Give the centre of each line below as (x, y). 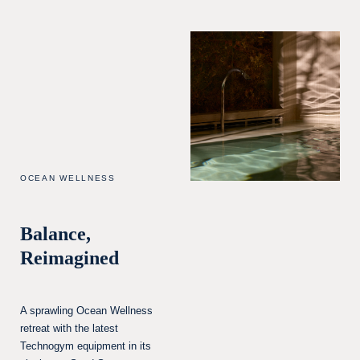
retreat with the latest (69, 328)
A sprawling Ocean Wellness (86, 311)
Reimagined (70, 258)
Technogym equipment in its (86, 346)
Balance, (55, 234)
